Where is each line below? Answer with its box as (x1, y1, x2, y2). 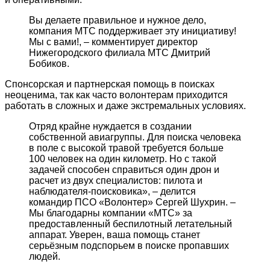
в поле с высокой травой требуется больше (29, 143, 224, 154)
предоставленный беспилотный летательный (29, 219, 232, 230)
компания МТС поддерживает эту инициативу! (29, 26, 236, 37)
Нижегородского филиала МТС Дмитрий (29, 48, 210, 58)
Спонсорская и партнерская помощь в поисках (5, 79, 215, 90)
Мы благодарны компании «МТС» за (29, 208, 192, 219)
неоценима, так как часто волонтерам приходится (5, 90, 228, 101)
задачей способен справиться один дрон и (29, 165, 219, 175)
